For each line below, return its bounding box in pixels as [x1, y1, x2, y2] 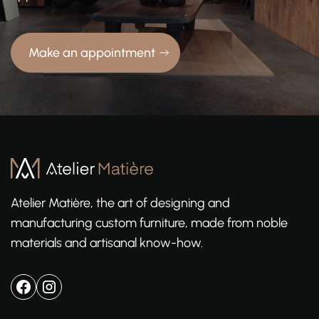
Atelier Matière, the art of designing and [11, 195, 230, 211]
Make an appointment [28, 44, 155, 61]
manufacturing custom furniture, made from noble [11, 215, 288, 231]
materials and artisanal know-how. [11, 235, 203, 251]
